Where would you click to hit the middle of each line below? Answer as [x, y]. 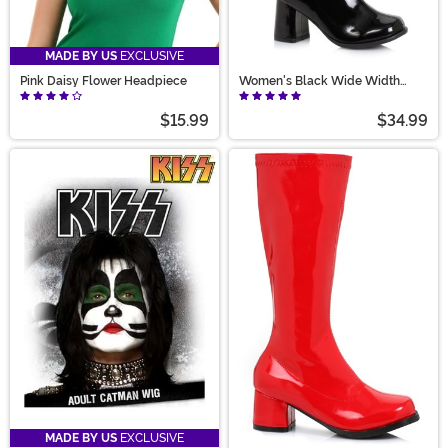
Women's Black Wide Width [319, 80]
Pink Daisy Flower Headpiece [103, 80]
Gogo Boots [272, 92]
